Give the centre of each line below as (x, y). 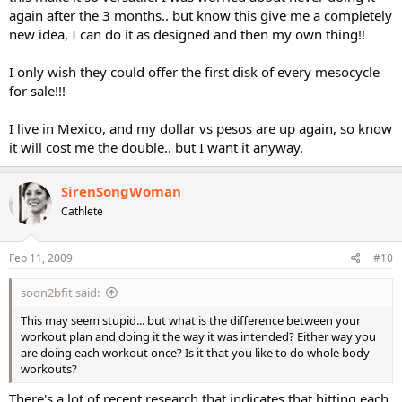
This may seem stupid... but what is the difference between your (191, 320)
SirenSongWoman (121, 191)
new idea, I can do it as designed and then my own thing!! (187, 34)
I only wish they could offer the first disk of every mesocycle (194, 72)
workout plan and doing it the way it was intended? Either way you (198, 336)
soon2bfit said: (60, 292)
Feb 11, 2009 (41, 258)
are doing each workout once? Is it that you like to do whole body (195, 352)
